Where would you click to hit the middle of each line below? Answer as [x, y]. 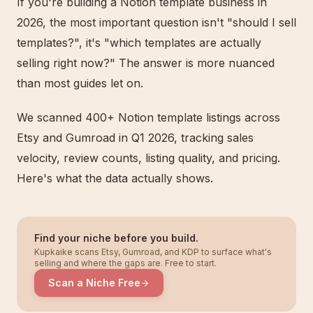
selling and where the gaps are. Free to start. [125, 263]
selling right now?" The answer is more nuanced [146, 63]
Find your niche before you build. [116, 238]
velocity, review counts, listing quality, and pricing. [148, 158]
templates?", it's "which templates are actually [139, 43]
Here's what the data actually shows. [115, 178]
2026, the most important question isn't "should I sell [156, 22]
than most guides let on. [80, 83]
